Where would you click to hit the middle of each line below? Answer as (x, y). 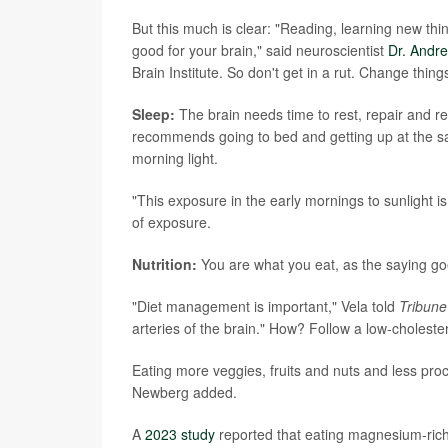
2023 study (180, 434)
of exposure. (171, 222)
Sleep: (153, 114)
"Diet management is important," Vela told (265, 306)
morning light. (175, 158)
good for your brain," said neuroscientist (260, 50)
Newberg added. (184, 392)
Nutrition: (164, 264)
